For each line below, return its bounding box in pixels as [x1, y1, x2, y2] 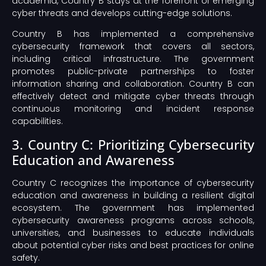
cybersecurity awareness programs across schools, [12, 214, 254, 226]
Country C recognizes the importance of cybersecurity [12, 176, 254, 189]
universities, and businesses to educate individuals [12, 226, 254, 239]
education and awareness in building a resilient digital [12, 189, 254, 201]
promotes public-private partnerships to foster [12, 65, 254, 78]
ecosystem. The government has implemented [12, 201, 254, 214]
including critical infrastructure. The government [12, 53, 254, 65]
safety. [12, 251, 40, 264]
